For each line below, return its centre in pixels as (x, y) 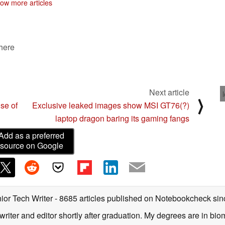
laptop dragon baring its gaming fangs (122, 118)
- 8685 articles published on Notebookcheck (133, 198)
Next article (169, 92)
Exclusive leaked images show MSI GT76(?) (111, 105)
